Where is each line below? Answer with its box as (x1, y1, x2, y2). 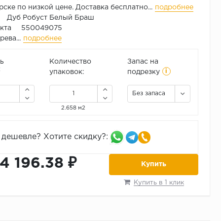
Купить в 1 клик (133, 180, 184, 186)
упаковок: (49, 69, 84, 75)
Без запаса (132, 91, 165, 97)
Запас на (127, 59, 158, 65)
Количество (49, 59, 91, 65)
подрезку (127, 69, 160, 75)
